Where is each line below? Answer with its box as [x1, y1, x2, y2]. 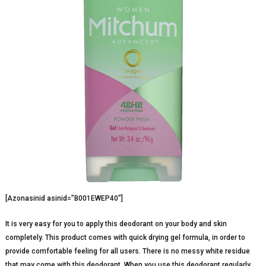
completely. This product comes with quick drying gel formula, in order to [5, 233, 245, 242]
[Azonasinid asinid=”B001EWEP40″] [5, 194, 123, 202]
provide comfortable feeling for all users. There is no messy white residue [5, 246, 250, 255]
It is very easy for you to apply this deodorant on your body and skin [5, 219, 227, 228]
